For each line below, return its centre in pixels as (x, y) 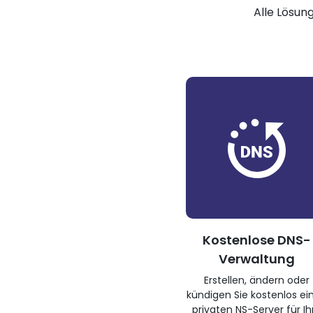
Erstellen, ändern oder (257, 280)
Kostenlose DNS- (257, 240)
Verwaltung (257, 259)
